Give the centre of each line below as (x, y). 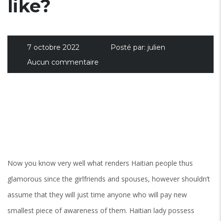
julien (156, 47)
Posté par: (128, 47)
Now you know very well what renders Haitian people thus (100, 163)
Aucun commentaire (63, 62)
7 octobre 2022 (53, 47)
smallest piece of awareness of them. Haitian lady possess (101, 210)
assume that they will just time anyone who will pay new (97, 194)
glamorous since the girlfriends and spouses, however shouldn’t (109, 179)
